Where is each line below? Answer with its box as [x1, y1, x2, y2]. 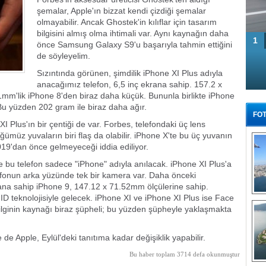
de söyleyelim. [37, 51, 90, 61]
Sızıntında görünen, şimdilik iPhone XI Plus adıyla [37, 68, 223, 78]
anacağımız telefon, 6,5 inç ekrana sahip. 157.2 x [37, 80, 222, 89]
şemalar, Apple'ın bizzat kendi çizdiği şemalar [37, 6, 206, 15]
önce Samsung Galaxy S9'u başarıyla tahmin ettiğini [37, 40, 232, 49]
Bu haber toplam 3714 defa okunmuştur [129, 251, 240, 258]
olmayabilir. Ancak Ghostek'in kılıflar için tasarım [37, 17, 217, 27]
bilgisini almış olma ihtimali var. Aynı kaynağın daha [37, 28, 229, 38]
